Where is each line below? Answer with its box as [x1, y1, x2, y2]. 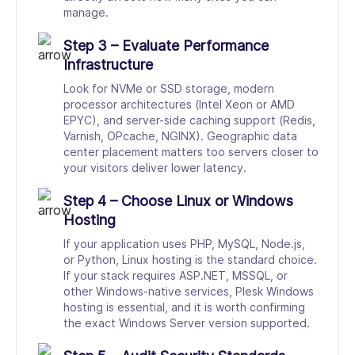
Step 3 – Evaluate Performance [63, 37, 269, 55]
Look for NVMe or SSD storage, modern [63, 82, 274, 96]
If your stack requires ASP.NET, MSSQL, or [63, 269, 288, 283]
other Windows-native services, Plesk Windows [63, 284, 314, 299]
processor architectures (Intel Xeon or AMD [63, 97, 295, 112]
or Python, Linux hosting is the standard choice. [63, 253, 317, 267]
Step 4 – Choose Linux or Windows [63, 193, 293, 210]
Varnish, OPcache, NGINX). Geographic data [63, 129, 297, 143]
